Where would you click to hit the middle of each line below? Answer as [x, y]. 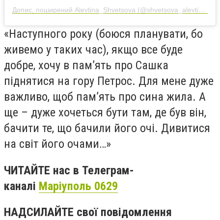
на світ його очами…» [57, 144]
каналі [21, 186]
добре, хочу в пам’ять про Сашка [86, 65]
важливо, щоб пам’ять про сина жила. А [105, 96]
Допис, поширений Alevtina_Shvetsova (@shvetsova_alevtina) [202, 10]
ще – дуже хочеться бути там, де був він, [105, 112]
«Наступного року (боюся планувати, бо [103, 34]
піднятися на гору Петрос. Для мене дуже [109, 81]
